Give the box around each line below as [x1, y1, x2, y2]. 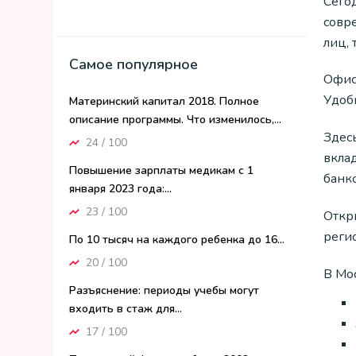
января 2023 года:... [69, 181, 172, 196]
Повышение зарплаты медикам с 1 [69, 163, 253, 178]
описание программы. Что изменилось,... [69, 112, 281, 127]
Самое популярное [69, 55, 198, 74]
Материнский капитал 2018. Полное [69, 94, 259, 109]
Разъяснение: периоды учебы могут [69, 283, 259, 298]
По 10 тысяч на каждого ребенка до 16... [69, 232, 284, 247]
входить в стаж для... [69, 301, 182, 316]
